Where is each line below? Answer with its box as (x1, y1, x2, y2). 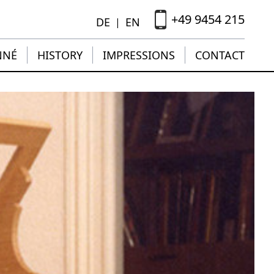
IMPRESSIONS (103, 48, 175, 63)
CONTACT (195, 48, 245, 63)
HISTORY (37, 48, 83, 63)
